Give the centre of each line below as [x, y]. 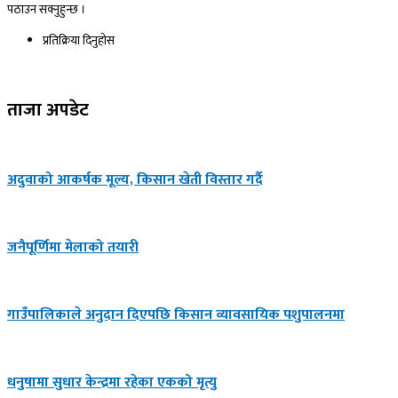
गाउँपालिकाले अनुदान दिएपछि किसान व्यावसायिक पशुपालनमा [176, 315]
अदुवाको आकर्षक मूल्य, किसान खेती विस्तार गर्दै [135, 180]
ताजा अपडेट [48, 111]
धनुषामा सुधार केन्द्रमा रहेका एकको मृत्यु [112, 383]
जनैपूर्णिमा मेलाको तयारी [73, 248]
